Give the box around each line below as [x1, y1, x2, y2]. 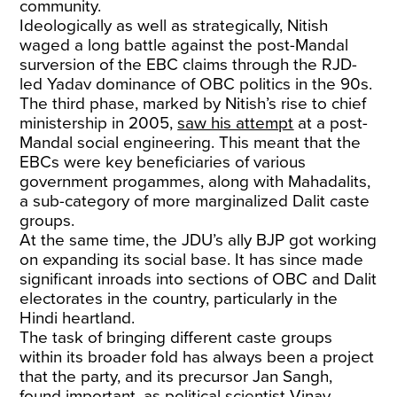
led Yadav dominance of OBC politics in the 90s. [19, 74, 373, 94]
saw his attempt [177, 113, 294, 133]
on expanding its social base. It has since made [19, 250, 364, 269]
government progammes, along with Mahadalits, [19, 172, 371, 191]
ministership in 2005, [19, 113, 178, 133]
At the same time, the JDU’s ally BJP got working [19, 230, 378, 250]
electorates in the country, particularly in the [19, 289, 339, 308]
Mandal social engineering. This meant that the [19, 133, 362, 152]
